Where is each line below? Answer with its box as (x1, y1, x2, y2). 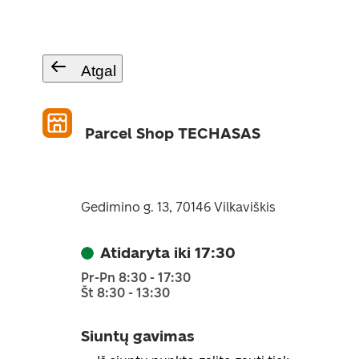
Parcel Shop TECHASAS (84, 124, 260, 143)
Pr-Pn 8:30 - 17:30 (80, 270, 191, 285)
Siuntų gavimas (80, 327, 195, 345)
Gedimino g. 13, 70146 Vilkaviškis (80, 200, 276, 215)
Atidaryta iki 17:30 (99, 244, 236, 262)
